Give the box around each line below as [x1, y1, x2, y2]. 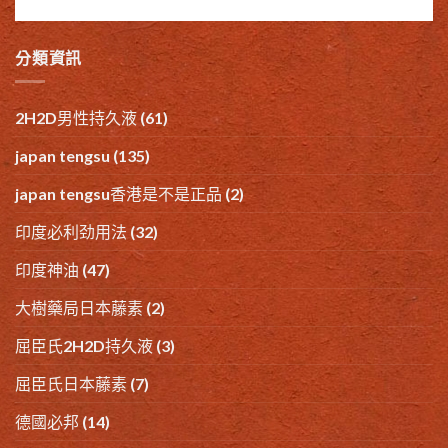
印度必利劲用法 [15, 222, 127, 242]
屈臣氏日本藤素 [15, 374, 127, 394]
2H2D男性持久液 [15, 108, 137, 128]
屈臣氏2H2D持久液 [15, 336, 153, 356]
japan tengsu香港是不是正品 [15, 184, 222, 204]
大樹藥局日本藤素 [15, 298, 143, 318]
